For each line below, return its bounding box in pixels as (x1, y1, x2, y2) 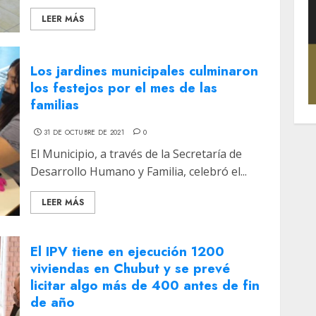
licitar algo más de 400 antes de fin (30, 276, 260, 296)
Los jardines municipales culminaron (30, 61, 259, 80)
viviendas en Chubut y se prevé (30, 259, 231, 279)
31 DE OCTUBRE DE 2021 (43, 126, 125, 138)
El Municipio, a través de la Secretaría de (30, 145, 243, 162)
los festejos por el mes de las (30, 78, 218, 97)
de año (30, 293, 75, 312)
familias (30, 95, 80, 114)
